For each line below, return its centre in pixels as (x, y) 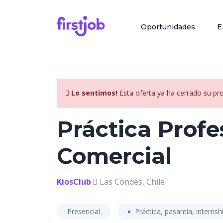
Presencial (84, 211)
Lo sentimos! (94, 93)
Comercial (114, 156)
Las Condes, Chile (131, 182)
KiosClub (74, 182)
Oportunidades (168, 27)
